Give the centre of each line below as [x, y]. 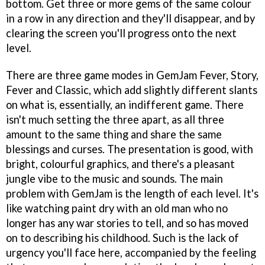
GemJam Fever [191, 75]
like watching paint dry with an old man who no [117, 209]
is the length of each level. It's [185, 194]
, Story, [242, 75]
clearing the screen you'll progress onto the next [121, 33]
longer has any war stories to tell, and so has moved [127, 223]
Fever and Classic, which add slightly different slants [132, 90]
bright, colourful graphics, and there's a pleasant [120, 164]
